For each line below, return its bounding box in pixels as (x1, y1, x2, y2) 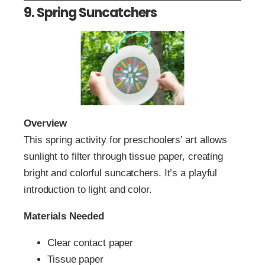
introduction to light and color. (24, 184, 152, 196)
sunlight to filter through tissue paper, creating (24, 151, 224, 163)
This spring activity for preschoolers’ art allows (24, 134, 228, 146)
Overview (24, 118, 67, 130)
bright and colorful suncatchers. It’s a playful (24, 167, 218, 179)
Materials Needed (24, 211, 104, 222)
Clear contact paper (47, 237, 134, 249)
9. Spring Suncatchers (24, 4, 157, 22)
